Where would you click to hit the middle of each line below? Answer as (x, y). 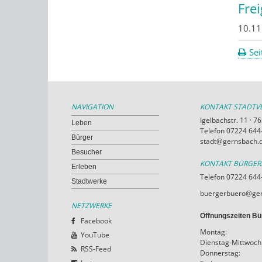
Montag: (213, 232)
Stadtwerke (89, 181)
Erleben (84, 166)
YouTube (95, 235)
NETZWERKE (92, 205)
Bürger (82, 137)
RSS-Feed (96, 249)
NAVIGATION (92, 106)
